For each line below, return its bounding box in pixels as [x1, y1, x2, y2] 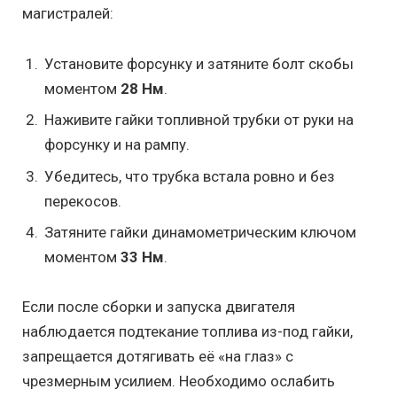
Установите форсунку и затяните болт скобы [44, 54, 354, 73]
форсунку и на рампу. [44, 136, 190, 154]
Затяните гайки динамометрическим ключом [44, 223, 356, 242]
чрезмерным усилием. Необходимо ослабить [22, 372, 335, 391]
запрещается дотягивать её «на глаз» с [22, 347, 293, 366]
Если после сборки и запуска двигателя [22, 298, 295, 316]
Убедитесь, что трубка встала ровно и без [44, 167, 335, 185]
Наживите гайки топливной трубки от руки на [44, 111, 354, 129]
